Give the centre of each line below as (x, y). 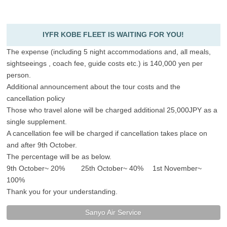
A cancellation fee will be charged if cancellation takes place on (107, 134)
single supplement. (37, 122)
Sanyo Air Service (113, 213)
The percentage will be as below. (59, 157)
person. (19, 75)
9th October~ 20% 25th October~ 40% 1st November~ (104, 168)
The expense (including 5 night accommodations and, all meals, (109, 52)
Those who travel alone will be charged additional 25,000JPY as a (112, 110)
